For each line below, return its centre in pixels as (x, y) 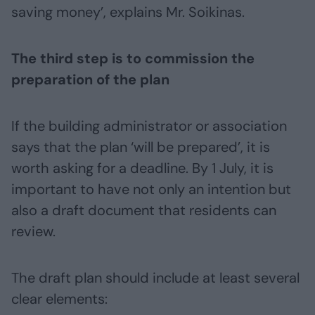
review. (33, 232)
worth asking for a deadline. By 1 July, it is (142, 168)
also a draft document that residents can (144, 211)
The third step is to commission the (133, 59)
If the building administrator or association (149, 126)
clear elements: (59, 299)
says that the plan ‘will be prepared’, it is (141, 147)
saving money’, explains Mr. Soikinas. (128, 12)
